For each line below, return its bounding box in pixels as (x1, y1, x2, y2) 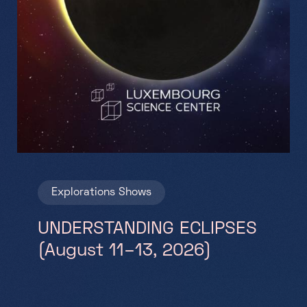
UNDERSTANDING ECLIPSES (38, 221, 257, 238)
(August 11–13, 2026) (38, 243, 211, 260)
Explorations (51, 187, 115, 197)
